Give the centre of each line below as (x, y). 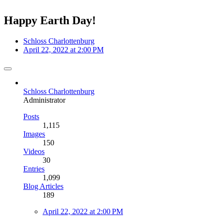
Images (34, 134)
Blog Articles (43, 186)
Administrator (44, 100)
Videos (34, 151)
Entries (34, 169)
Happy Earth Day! (50, 20)
